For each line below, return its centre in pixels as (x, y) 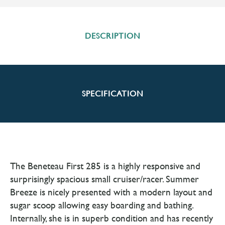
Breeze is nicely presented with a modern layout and (111, 192)
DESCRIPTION (113, 36)
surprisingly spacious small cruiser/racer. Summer (104, 179)
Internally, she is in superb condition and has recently (111, 218)
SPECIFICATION (113, 94)
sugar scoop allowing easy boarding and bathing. (101, 205)
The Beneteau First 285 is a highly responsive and (105, 166)
